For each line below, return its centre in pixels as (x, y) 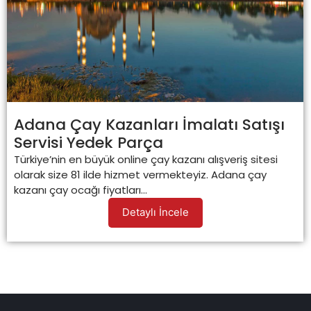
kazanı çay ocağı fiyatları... (81, 190)
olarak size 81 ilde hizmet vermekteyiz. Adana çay (140, 174)
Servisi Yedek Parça (89, 142)
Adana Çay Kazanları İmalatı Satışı (149, 124)
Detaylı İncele (155, 212)
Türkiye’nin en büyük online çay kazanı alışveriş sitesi (146, 159)
